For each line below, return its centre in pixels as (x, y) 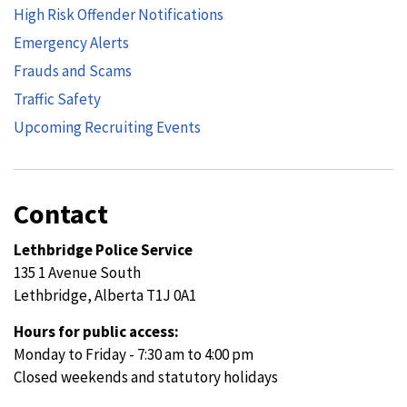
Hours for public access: (96, 332)
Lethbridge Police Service (103, 250)
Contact (61, 213)
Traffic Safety (57, 99)
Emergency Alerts (71, 43)
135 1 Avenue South (77, 273)
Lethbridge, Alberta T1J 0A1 (105, 295)
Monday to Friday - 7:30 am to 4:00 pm (134, 354)
